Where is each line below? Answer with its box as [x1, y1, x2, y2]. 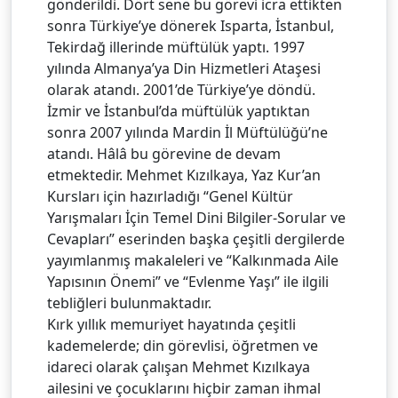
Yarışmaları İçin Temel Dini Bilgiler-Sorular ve [47, 208, 346, 228]
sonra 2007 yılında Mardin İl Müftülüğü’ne [47, 123, 328, 143]
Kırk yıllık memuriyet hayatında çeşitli [47, 314, 296, 335]
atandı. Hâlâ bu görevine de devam [47, 144, 281, 164]
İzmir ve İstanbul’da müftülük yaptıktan [47, 101, 310, 122]
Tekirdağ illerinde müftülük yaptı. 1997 [47, 37, 305, 58]
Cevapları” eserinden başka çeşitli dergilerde [47, 229, 345, 250]
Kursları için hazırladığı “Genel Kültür [47, 187, 293, 207]
